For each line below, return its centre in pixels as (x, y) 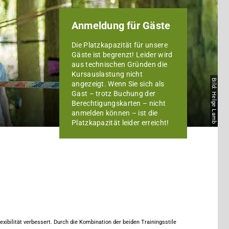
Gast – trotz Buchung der (114, 93)
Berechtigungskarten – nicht (119, 103)
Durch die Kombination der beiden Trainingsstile (115, 222)
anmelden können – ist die (115, 113)
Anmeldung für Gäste (121, 25)
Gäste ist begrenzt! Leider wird (122, 54)
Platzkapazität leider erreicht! (120, 122)
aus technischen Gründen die (120, 64)
